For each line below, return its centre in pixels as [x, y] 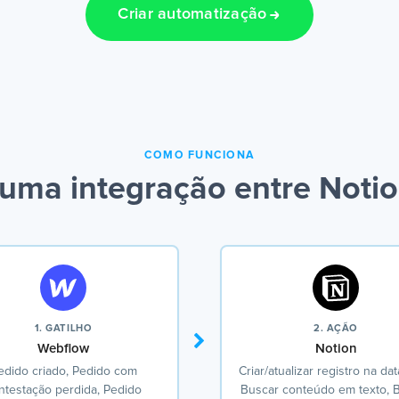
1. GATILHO [63, 329]
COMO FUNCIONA [199, 156]
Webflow [63, 349]
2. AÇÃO [336, 329]
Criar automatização [192, 15]
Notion [336, 349]
